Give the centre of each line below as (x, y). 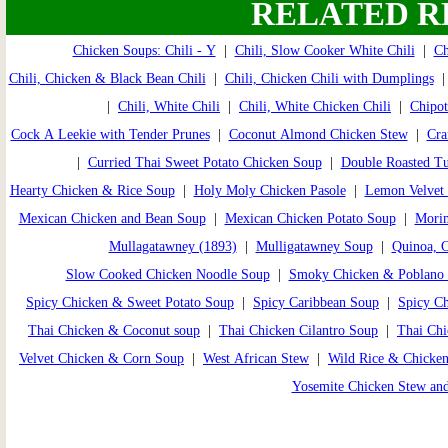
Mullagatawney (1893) (172, 246)
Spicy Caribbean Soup (316, 302)
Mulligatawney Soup (314, 246)
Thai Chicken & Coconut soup (114, 330)
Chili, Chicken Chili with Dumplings (329, 78)
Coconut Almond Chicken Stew (318, 134)
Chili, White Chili (169, 106)
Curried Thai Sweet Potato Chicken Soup (204, 162)
